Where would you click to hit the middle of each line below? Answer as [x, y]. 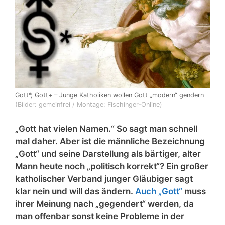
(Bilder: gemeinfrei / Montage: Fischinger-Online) [89, 105]
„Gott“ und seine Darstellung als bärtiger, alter [108, 153]
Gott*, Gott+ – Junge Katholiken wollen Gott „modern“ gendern [109, 95]
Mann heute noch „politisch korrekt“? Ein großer [112, 166]
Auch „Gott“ [159, 191]
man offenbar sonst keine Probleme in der [100, 216]
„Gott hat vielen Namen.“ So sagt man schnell [106, 128]
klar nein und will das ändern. [75, 191]
